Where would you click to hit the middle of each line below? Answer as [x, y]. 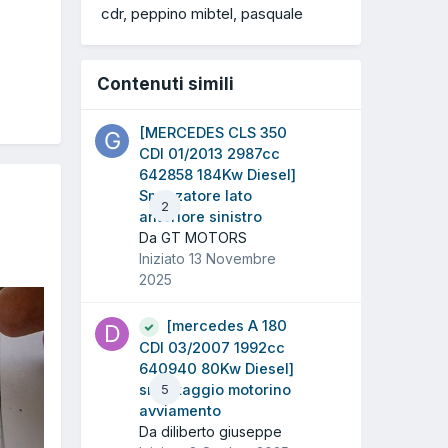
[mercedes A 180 [226, 326]
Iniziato [164, 259]
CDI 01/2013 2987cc [209, 154]
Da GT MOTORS [193, 238]
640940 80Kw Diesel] [216, 369]
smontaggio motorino [215, 390]
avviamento [180, 411]
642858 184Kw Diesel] [217, 175]
